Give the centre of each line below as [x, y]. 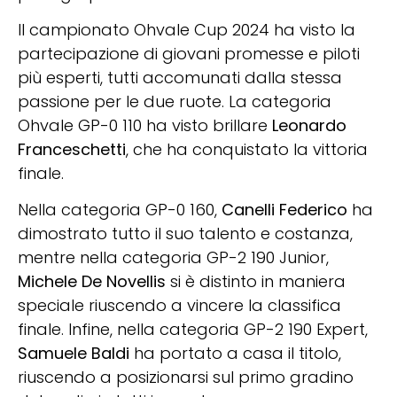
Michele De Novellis [92, 282]
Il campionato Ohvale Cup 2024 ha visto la [187, 29]
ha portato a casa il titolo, [235, 354]
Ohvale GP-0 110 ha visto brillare [145, 125]
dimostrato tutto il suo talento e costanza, [185, 234]
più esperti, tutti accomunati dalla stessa [180, 77]
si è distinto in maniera [256, 282]
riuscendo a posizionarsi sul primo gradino [186, 378]
